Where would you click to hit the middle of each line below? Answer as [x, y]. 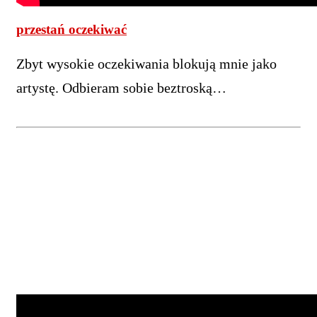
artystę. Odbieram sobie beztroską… [121, 88]
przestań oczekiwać [71, 30]
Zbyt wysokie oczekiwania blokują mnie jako [146, 64]
